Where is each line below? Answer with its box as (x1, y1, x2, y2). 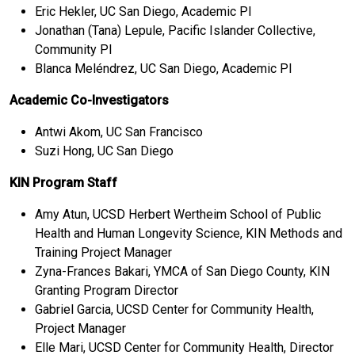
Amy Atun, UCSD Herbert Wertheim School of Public (35, 206, 321, 222)
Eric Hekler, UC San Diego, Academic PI (35, 3, 252, 19)
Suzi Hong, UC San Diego (35, 143, 174, 158)
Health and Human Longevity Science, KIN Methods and (35, 225, 342, 241)
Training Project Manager (35, 244, 172, 260)
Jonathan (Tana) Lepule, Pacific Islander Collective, (35, 22, 315, 38)
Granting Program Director (35, 282, 178, 298)
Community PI (35, 41, 113, 57)
